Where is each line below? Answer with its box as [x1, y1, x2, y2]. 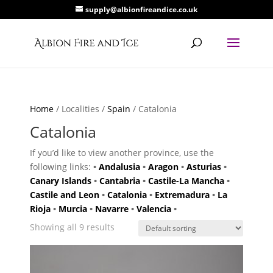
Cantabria [99, 175, 141, 186]
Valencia [136, 203, 172, 214]
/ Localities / [54, 103, 108, 115]
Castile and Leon [30, 189, 100, 200]
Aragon [148, 161, 179, 172]
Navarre [95, 203, 129, 214]
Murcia [58, 203, 88, 214]
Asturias [186, 161, 222, 172]
